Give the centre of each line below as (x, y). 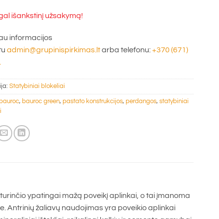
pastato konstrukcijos (93, 102)
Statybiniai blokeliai (37, 87)
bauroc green (41, 102)
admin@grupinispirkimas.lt (54, 50)
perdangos (141, 102)
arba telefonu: (126, 50)
